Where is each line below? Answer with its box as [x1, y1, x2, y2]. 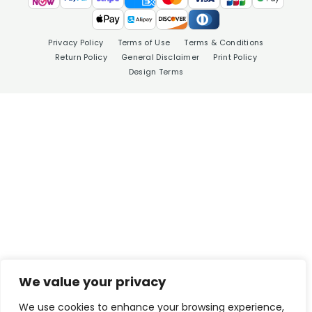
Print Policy [213, 52, 257, 63]
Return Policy [55, 52, 107, 63]
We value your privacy [19, 273, 166, 290]
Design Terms [128, 67, 184, 77]
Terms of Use [117, 38, 171, 48]
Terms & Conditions [184, 38, 264, 48]
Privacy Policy [48, 38, 104, 48]
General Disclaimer [120, 52, 200, 63]
